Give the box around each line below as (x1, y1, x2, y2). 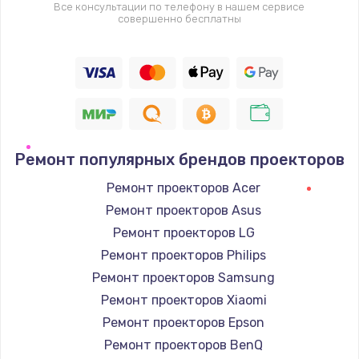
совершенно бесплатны (117, 13, 241, 26)
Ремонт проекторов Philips (101, 248, 266, 264)
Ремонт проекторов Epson (103, 315, 264, 331)
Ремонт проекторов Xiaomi (100, 292, 267, 309)
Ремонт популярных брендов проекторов (14, 150, 345, 170)
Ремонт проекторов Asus (106, 203, 261, 219)
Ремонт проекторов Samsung (92, 270, 275, 286)
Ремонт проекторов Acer (107, 180, 260, 196)
